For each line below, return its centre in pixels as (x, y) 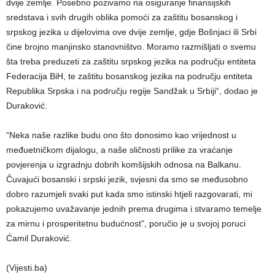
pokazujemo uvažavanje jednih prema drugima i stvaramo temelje (134, 209)
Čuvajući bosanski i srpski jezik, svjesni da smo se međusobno (127, 180)
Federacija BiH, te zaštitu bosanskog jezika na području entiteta (129, 76)
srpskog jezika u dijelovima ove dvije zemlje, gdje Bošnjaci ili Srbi (131, 32)
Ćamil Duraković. (39, 238)
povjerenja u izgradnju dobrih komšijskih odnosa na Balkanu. (124, 165)
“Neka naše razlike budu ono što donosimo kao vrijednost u (121, 135)
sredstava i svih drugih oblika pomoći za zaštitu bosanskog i (122, 17)
